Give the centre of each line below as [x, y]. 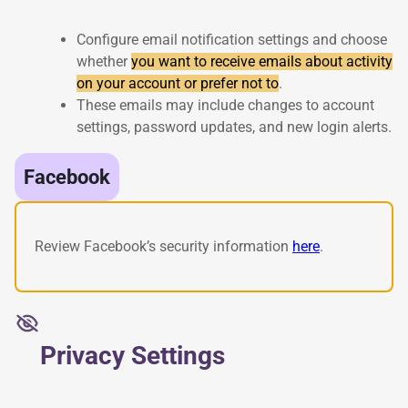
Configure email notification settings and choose [232, 39]
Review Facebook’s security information [163, 246]
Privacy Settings [133, 356]
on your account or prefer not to [178, 83]
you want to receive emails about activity [262, 61]
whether [104, 61]
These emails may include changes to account [225, 105]
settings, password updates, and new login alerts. [234, 127]
